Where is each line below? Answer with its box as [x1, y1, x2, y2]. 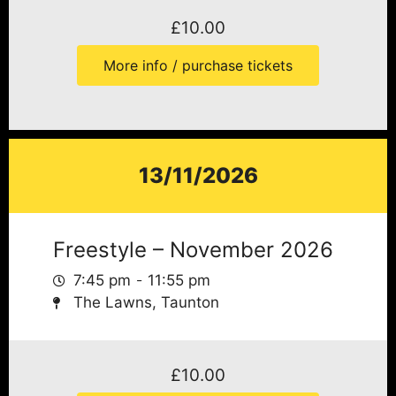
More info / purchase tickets [103, 57, 293, 74]
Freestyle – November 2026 [53, 237, 333, 263]
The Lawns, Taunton [72, 293, 219, 311]
